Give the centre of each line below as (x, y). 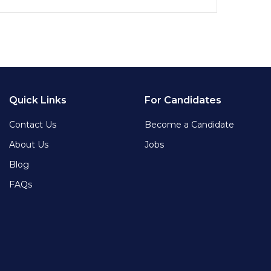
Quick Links (38, 100)
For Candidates (183, 100)
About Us (28, 144)
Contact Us (32, 124)
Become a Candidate (189, 124)
